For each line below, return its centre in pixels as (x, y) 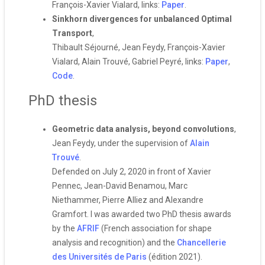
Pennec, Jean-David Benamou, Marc (120, 186)
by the (64, 228)
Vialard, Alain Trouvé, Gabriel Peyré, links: (129, 62)
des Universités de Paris (99, 257)
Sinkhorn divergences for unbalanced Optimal (142, 19)
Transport (72, 33)
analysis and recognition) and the (114, 243)
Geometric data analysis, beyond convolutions (143, 129)
